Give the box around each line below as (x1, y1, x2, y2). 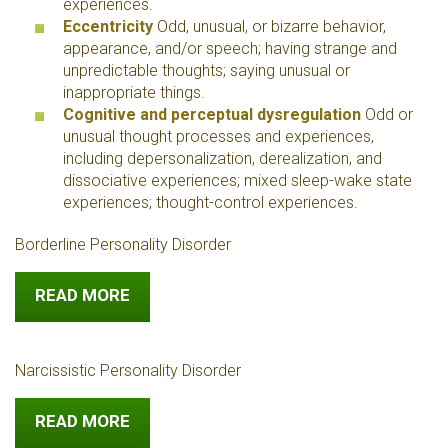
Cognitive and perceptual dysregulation (63, 105, 361, 124)
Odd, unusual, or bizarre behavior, (153, 17, 386, 36)
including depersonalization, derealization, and (63, 149, 382, 168)
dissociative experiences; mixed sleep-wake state (63, 171, 412, 190)
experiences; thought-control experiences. (63, 193, 358, 212)
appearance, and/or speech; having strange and (63, 39, 397, 58)
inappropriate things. (63, 83, 205, 102)
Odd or (361, 105, 413, 124)
